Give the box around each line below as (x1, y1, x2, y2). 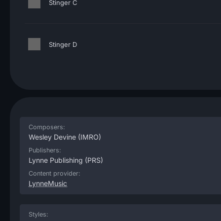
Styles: (29, 211, 48, 218)
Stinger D (49, 40, 77, 48)
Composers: (29, 123, 65, 131)
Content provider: (29, 170, 80, 177)
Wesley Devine (29, 133, 76, 141)
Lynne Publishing (29, 156, 83, 164)
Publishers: (29, 147, 61, 154)
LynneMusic (29, 179, 67, 187)
